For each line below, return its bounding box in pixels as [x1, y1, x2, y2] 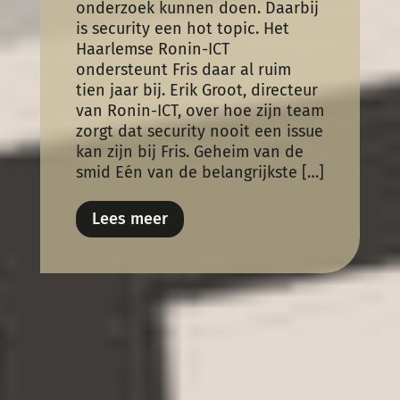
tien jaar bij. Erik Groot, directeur [75, 79, 318, 100]
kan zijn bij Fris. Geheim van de [75, 141, 304, 162]
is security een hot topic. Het [75, 18, 289, 38]
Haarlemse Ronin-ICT [75, 38, 229, 59]
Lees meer [91, 209, 168, 229]
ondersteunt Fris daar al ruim [75, 59, 291, 79]
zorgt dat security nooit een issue [75, 121, 323, 141]
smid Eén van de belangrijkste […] [75, 162, 324, 182]
